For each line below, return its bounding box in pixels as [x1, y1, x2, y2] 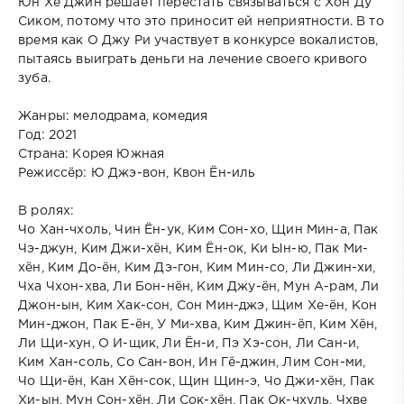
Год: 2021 [18, 130, 78, 142]
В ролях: [18, 206, 75, 217]
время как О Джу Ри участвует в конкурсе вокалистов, [18, 35, 379, 47]
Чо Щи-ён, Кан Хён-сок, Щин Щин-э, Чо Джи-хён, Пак [18, 376, 375, 388]
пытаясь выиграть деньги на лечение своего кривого [18, 54, 368, 66]
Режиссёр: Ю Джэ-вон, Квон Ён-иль [18, 168, 256, 179]
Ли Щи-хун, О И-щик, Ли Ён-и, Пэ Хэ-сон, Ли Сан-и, [18, 338, 360, 350]
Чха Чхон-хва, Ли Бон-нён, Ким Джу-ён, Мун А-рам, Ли [18, 281, 380, 293]
